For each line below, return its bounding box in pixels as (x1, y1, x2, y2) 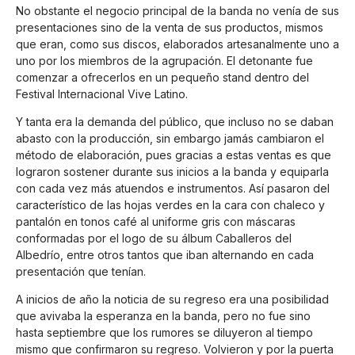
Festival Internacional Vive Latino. (16, 86, 188, 101)
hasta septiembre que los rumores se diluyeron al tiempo (16, 326, 313, 340)
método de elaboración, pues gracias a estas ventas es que (16, 148, 331, 162)
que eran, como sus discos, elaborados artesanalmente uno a (16, 36, 339, 51)
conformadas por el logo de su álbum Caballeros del (16, 231, 292, 246)
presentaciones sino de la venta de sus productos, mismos (16, 20, 323, 34)
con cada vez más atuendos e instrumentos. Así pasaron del (16, 181, 330, 196)
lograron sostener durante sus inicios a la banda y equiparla (16, 165, 329, 179)
